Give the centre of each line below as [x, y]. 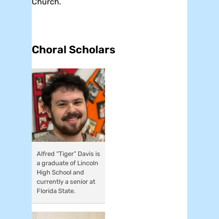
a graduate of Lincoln [67, 163]
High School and [60, 172]
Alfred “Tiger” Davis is [68, 153]
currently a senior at [66, 181]
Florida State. [56, 191]
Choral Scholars [74, 49]
